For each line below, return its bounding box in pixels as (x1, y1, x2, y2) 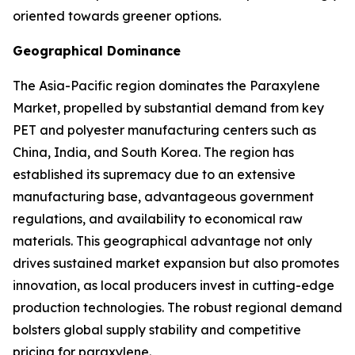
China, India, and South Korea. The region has (13, 144, 294, 161)
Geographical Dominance (13, 43, 181, 59)
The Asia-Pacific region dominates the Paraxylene (13, 78, 320, 94)
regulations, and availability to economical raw (13, 211, 303, 227)
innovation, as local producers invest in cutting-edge (13, 277, 334, 294)
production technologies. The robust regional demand (13, 300, 342, 316)
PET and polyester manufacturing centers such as (13, 122, 316, 139)
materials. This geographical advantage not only (13, 233, 312, 250)
